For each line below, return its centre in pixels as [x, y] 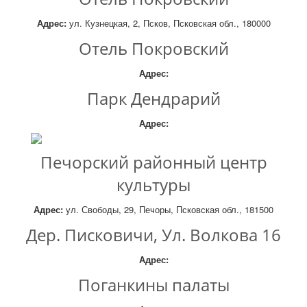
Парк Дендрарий [153, 98]
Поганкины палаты [153, 285]
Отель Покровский [153, 48]
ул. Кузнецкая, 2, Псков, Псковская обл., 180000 [168, 23]
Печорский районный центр [153, 162]
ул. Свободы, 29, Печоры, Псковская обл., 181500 [168, 209]
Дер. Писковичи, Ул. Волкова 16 [153, 235]
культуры [153, 185]
